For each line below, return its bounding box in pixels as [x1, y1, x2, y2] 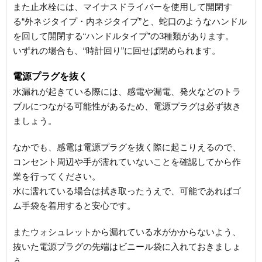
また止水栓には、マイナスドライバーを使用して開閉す [13, 1, 233, 12]
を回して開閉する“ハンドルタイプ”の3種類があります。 [13, 30, 235, 41]
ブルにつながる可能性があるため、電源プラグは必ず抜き [13, 101, 242, 111]
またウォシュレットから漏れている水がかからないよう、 [13, 226, 242, 237]
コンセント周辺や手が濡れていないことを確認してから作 [13, 156, 242, 167]
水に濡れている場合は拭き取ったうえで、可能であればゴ [13, 185, 242, 196]
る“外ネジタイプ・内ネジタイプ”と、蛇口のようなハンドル [13, 16, 247, 26]
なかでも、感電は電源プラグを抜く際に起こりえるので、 [13, 142, 242, 152]
